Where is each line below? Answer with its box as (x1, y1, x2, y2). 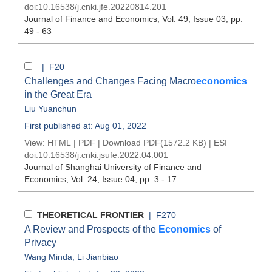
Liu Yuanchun (24, 104, 76, 114)
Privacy (24, 237, 56, 248)
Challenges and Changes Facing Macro (24, 76, 196, 86)
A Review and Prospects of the (24, 224, 158, 234)
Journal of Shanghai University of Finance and (24, 162, 202, 172)
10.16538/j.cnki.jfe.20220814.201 (38, 2, 166, 12)
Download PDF (103, 138, 160, 148)
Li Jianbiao (77, 252, 118, 262)
